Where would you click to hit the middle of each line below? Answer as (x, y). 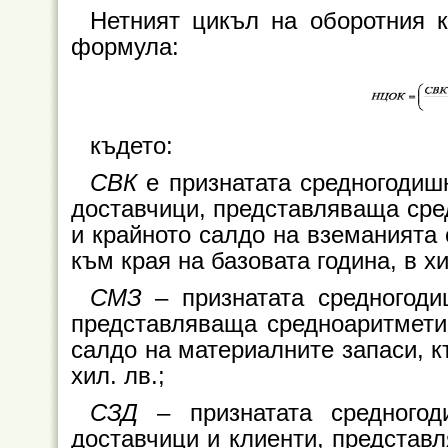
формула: (125, 47)
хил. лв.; (118, 376)
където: (131, 146)
